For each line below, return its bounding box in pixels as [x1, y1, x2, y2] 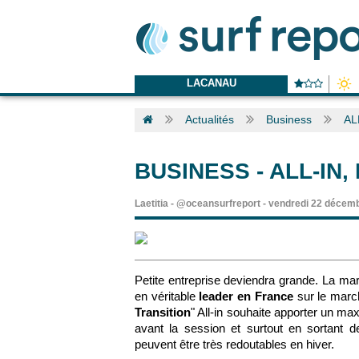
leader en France [199, 289, 293, 303]
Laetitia [135, 198, 168, 209]
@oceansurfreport [176, 198, 260, 209]
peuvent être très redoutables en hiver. [135, 337, 334, 351]
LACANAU [186, 77, 236, 89]
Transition [135, 305, 191, 319]
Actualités [185, 113, 234, 126]
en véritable [135, 289, 200, 303]
